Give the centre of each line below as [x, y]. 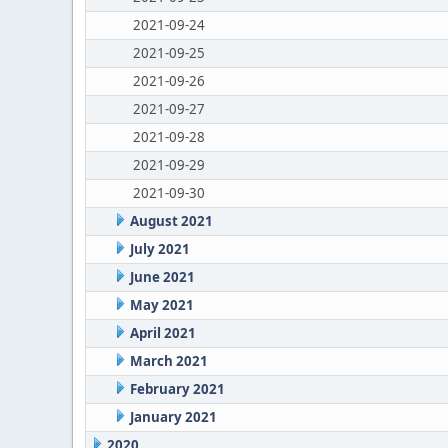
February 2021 [177, 389]
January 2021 [173, 417]
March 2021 [168, 361]
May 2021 [161, 305]
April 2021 [162, 333]
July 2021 [159, 249]
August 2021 [171, 221]
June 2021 [162, 277]
